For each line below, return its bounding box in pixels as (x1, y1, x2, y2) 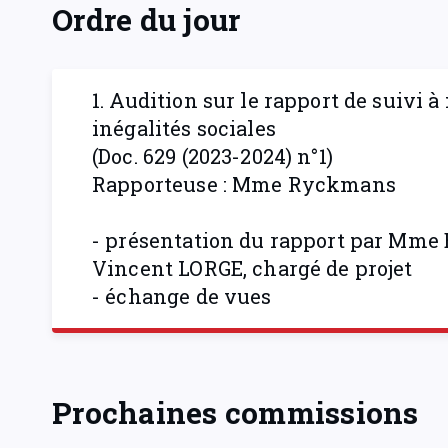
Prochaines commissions (52, 392, 419, 432)
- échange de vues (92, 283, 272, 310)
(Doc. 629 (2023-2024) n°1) (92, 143, 333, 170)
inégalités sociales (92, 115, 276, 142)
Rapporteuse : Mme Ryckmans (92, 171, 396, 198)
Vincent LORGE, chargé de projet (92, 255, 413, 282)
